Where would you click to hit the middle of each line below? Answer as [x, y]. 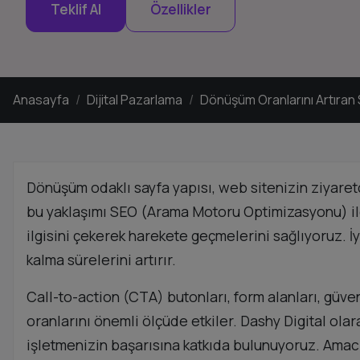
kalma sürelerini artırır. [101, 259]
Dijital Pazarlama [135, 99]
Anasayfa [41, 99]
